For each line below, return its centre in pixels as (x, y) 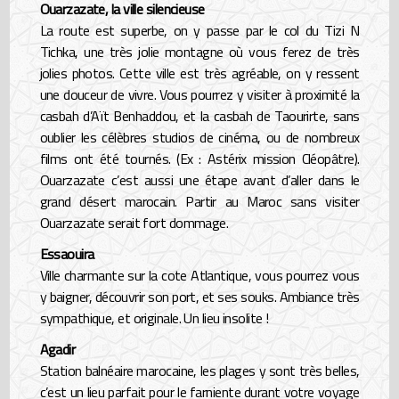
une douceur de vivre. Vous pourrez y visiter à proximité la (199, 94)
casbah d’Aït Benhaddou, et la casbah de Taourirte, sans (199, 115)
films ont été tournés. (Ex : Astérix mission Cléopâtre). (199, 158)
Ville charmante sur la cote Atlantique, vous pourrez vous (199, 276)
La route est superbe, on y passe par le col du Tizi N (199, 30)
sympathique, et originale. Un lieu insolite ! (154, 318)
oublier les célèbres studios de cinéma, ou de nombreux (199, 137)
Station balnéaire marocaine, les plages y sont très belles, (199, 371)
